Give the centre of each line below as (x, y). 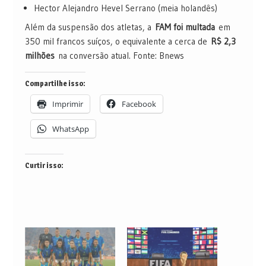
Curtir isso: (44, 165)
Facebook (139, 104)
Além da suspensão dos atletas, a (90, 27)
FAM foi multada (185, 27)
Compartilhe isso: (55, 83)
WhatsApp (70, 129)
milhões (39, 55)
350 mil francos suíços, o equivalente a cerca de (118, 41)
